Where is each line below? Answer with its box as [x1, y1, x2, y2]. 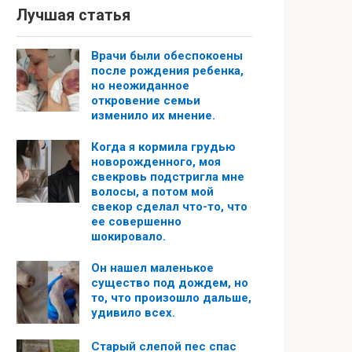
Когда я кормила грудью [91, 139, 236, 154]
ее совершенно [91, 214, 181, 229]
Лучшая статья [16, 5, 130, 24]
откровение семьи [91, 93, 200, 108]
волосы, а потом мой [91, 184, 214, 199]
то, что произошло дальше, [91, 290, 251, 305]
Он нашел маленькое [91, 260, 214, 275]
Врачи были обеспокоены [91, 48, 243, 63]
